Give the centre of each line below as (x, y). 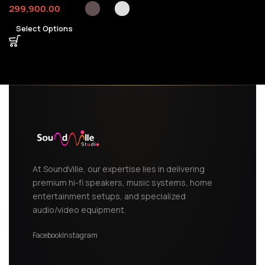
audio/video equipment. (79, 210)
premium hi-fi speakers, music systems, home (122, 182)
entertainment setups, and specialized (109, 196)
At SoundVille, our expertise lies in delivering (119, 169)
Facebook (47, 235)
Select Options (44, 28)
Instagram (80, 235)
